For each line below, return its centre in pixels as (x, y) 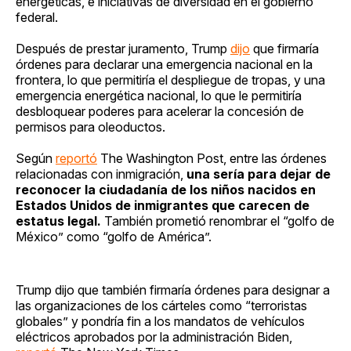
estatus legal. (60, 221)
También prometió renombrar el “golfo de (219, 221)
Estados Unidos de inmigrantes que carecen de (163, 205)
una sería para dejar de (259, 174)
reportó (76, 158)
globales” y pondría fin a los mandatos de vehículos (160, 321)
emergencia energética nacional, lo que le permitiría (159, 95)
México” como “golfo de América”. (114, 236)
